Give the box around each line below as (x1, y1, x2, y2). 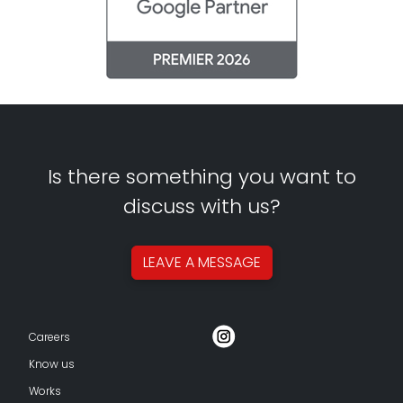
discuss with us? (122, 192, 281, 220)
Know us (29, 355, 75, 372)
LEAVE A (142, 252, 198, 273)
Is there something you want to (47, 162, 356, 191)
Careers (29, 328, 70, 345)
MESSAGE (197, 252, 261, 273)
